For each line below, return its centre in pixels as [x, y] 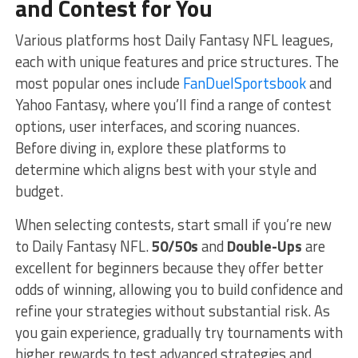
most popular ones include [97, 83]
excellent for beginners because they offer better [169, 267]
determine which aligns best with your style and [165, 169]
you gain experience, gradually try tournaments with [179, 332]
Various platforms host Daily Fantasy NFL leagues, [174, 40]
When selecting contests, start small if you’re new [173, 224]
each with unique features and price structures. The [177, 61]
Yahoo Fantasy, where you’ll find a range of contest [173, 104]
